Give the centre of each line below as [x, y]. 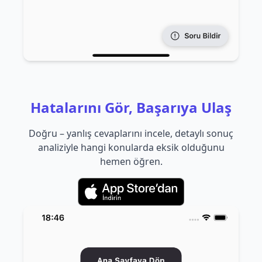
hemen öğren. [131, 162]
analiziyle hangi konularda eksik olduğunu [131, 148]
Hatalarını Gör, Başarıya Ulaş [131, 108]
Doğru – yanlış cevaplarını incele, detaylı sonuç [131, 134]
